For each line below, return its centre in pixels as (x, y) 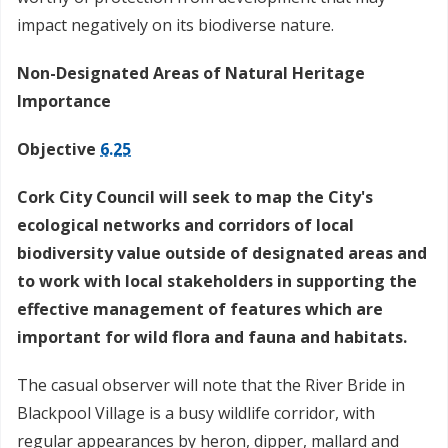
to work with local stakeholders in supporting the (217, 281)
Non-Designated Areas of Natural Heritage (191, 73)
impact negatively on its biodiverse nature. (175, 25)
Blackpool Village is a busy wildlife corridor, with (196, 413)
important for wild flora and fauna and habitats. (212, 337)
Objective (58, 149)
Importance (64, 101)
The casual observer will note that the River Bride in (211, 385)
